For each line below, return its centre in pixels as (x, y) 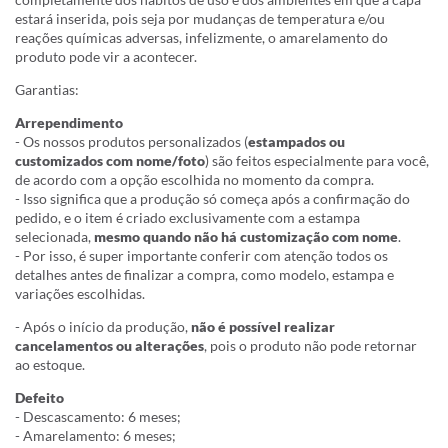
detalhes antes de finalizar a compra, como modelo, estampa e (204, 275)
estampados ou (296, 142)
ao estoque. (50, 365)
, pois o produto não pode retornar (310, 346)
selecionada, (54, 237)
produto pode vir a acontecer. (106, 57)
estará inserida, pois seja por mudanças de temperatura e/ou (200, 19)
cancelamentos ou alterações (109, 346)
